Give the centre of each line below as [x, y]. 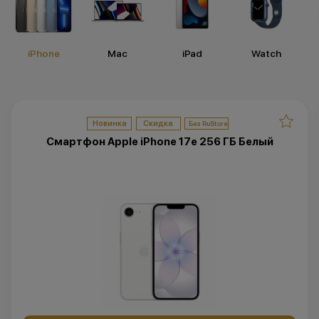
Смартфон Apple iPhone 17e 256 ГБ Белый [159, 141]
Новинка [109, 124]
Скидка [158, 124]
